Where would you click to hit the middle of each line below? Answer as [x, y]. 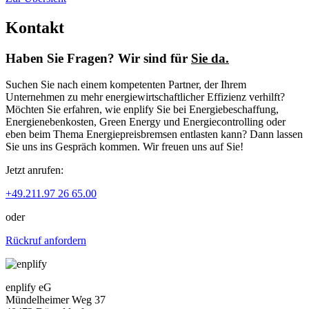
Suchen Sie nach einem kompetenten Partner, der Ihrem [126, 85]
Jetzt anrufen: [34, 170]
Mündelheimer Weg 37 [56, 300]
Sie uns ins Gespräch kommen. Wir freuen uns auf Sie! [124, 147]
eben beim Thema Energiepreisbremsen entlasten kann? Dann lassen [154, 134]
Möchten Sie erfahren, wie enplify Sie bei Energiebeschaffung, [142, 110]
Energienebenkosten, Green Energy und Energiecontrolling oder [146, 122]
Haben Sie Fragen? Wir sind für [98, 58]
